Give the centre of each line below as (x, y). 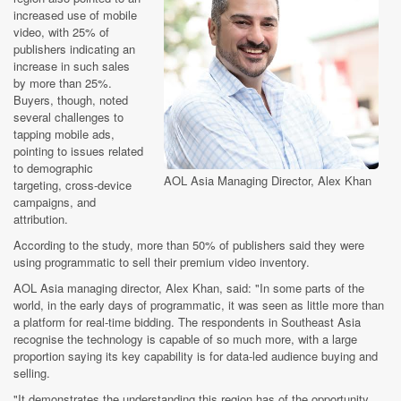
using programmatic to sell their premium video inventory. (162, 262)
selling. (32, 373)
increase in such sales (72, 66)
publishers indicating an (74, 49)
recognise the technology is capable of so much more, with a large (185, 339)
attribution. (41, 219)
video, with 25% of (61, 32)
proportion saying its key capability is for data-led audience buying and (196, 356)
